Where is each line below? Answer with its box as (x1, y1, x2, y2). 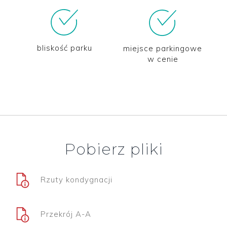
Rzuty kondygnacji (41, 174, 112, 184)
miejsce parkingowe (123, 43, 202, 53)
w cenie (147, 54, 178, 64)
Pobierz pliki (64, 139, 163, 159)
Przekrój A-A (41, 209, 91, 219)
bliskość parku (36, 43, 92, 53)
